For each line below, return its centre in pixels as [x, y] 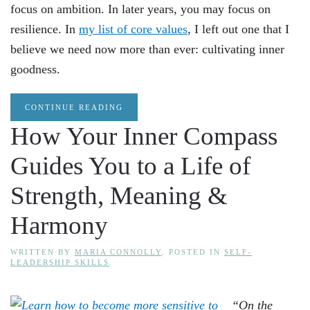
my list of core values [133, 29]
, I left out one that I [238, 29]
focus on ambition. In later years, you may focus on [140, 9]
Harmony [59, 225]
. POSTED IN [193, 252]
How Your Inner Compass [144, 136]
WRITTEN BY [43, 252]
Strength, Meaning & [119, 195]
